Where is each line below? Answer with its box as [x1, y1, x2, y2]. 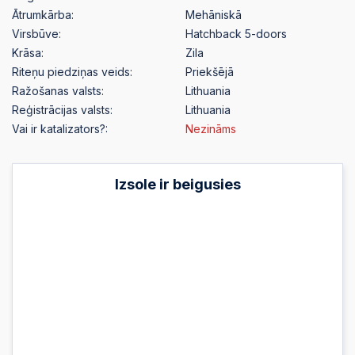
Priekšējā [185, 65, 234, 79]
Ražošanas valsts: [12, 84, 104, 98]
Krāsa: [12, 46, 44, 60]
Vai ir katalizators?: [12, 122, 108, 136]
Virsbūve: [12, 27, 61, 41]
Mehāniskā [185, 8, 242, 22]
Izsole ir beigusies [114, 176, 241, 193]
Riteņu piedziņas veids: [12, 65, 132, 79]
